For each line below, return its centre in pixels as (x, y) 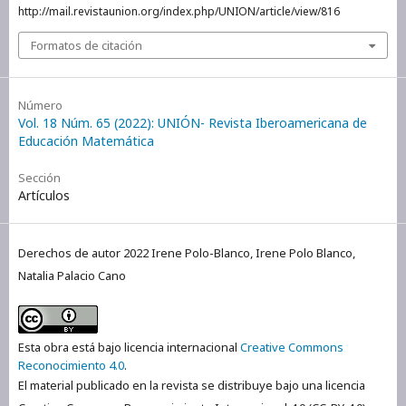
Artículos (44, 195)
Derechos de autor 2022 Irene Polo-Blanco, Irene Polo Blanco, (187, 252)
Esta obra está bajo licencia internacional (129, 347)
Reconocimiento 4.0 (71, 365)
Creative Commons (292, 347)
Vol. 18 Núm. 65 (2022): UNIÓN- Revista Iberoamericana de (193, 122)
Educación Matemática (86, 140)
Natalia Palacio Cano (72, 275)
